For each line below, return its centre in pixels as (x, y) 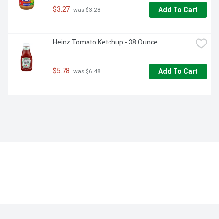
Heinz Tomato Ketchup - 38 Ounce (105, 42)
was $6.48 (86, 72)
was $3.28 (86, 10)
